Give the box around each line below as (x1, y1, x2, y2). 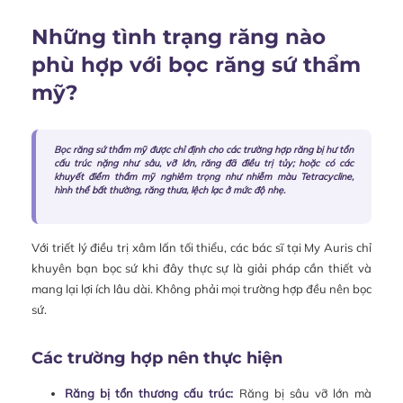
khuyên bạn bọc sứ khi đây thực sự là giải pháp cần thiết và (31, 260, 372, 275)
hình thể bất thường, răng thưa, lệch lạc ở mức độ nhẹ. (54, 184, 285, 196)
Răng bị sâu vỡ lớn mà (233, 385, 372, 400)
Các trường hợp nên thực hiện (31, 347, 282, 368)
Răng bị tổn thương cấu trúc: (64, 385, 234, 400)
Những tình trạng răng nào (31, 23, 326, 49)
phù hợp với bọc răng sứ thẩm (31, 51, 361, 77)
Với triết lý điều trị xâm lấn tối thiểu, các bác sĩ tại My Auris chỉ (31, 239, 372, 255)
